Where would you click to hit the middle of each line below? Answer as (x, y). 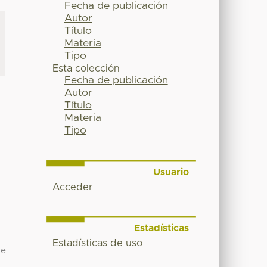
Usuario (171, 173)
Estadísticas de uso (97, 243)
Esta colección (86, 69)
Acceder (72, 187)
